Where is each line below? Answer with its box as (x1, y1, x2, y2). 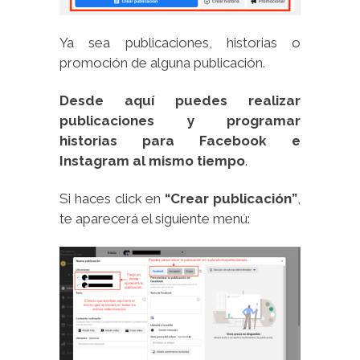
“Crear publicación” (165, 190, 298, 207)
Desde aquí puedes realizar (59, 92, 301, 108)
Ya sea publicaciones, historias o (59, 34, 301, 51)
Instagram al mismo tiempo (59, 152, 245, 169)
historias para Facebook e (59, 132, 301, 149)
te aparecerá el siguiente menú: (59, 210, 250, 227)
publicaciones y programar (59, 112, 301, 129)
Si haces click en (59, 190, 166, 207)
